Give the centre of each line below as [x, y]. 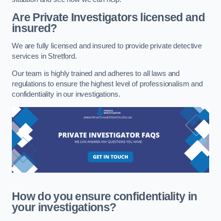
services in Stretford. [45, 56]
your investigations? [64, 207]
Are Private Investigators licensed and [109, 18]
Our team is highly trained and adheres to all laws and [96, 74]
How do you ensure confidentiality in [105, 196]
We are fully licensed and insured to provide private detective [107, 46]
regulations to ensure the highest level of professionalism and [107, 84]
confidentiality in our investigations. [66, 94]
